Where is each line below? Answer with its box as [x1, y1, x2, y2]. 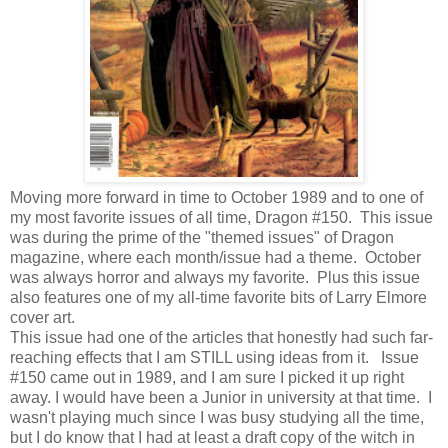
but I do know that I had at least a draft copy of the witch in [10, 428, 415, 446]
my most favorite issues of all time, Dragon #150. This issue [10, 208, 433, 226]
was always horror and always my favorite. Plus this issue [10, 268, 420, 286]
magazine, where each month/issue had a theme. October [10, 248, 421, 266]
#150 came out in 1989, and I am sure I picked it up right [10, 368, 404, 386]
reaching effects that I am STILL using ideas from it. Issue [10, 348, 419, 366]
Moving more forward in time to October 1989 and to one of [10, 188, 423, 206]
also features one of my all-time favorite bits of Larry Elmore [10, 288, 427, 306]
